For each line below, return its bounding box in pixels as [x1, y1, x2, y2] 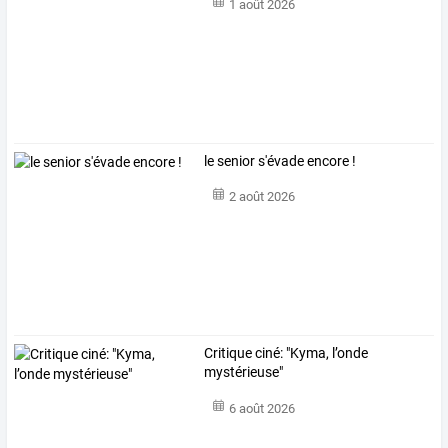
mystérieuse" [204, 364, 284, 381]
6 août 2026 [228, 400, 295, 416]
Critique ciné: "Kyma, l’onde [204, 345, 369, 362]
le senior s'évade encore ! [204, 153, 357, 170]
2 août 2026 [228, 189, 295, 205]
